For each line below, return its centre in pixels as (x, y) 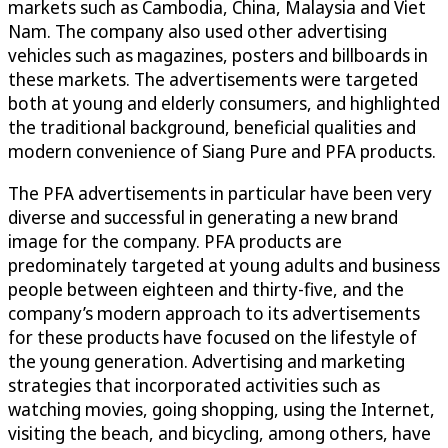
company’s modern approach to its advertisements (214, 313)
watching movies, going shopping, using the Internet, (221, 409)
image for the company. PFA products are (175, 241)
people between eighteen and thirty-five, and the (206, 289)
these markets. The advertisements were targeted (213, 79)
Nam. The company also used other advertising (197, 31)
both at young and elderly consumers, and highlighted (224, 103)
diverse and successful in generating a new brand (203, 217)
